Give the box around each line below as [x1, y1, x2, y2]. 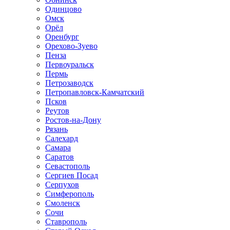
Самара [45, 143, 71, 152]
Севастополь [45, 162, 90, 170]
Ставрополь [45, 217, 87, 226]
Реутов [45, 106, 69, 115]
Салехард [45, 134, 78, 143]
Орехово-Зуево [45, 42, 98, 50]
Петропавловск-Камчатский [45, 88, 144, 97]
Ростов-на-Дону [45, 116, 101, 124]
